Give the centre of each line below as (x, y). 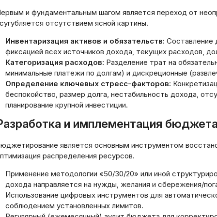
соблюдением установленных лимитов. (74, 206)
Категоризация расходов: (55, 62)
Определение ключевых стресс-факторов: (88, 84)
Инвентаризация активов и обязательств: (85, 41)
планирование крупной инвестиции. (67, 105)
